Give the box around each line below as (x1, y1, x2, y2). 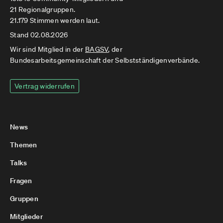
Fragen (10, 176, 32, 185)
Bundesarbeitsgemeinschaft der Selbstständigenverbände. (10, 56, 200, 65)
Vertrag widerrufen (14, 82, 75, 91)
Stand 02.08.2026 (10, 30, 68, 39)
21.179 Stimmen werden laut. (10, 16, 100, 25)
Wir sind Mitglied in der (10, 45, 85, 54)
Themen (10, 140, 37, 149)
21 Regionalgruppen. (10, 5, 76, 14)
